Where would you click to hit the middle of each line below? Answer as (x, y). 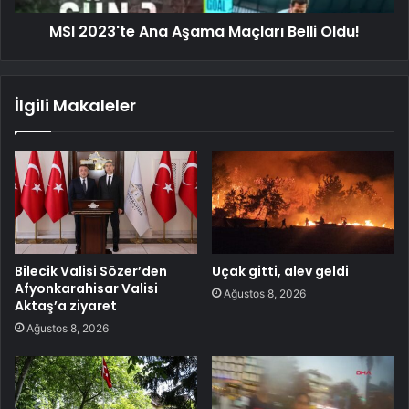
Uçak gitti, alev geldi (280, 271)
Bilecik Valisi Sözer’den (91, 271)
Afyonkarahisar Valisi (86, 288)
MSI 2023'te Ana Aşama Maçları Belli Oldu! (204, 31)
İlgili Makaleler (75, 105)
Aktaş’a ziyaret (66, 305)
